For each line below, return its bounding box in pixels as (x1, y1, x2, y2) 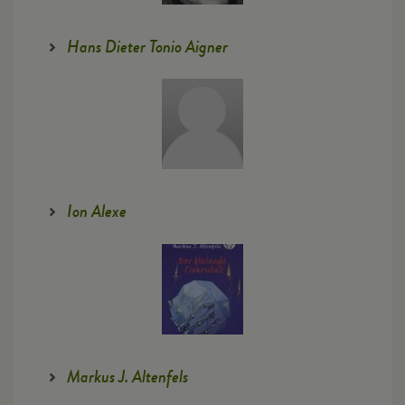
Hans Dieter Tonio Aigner (63, 33, 228, 60)
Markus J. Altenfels (63, 364, 188, 391)
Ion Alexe (63, 199, 127, 225)
